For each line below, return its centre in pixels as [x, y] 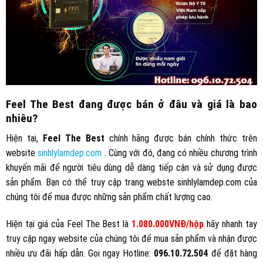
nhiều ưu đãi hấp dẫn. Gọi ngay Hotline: [80, 254]
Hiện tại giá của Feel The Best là [69, 224]
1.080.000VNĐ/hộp [168, 224]
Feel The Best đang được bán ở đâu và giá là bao [131, 104]
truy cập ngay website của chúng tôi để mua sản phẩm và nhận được [131, 239]
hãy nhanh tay [231, 224]
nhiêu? [23, 118]
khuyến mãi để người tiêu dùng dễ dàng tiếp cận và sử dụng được [131, 168]
